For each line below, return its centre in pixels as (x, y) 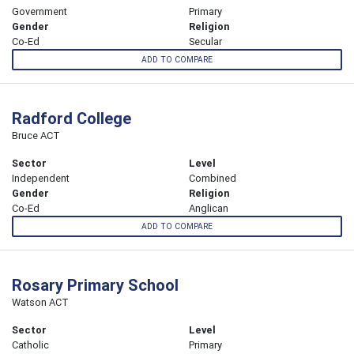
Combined (213, 179)
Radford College (72, 119)
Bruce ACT (36, 136)
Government (40, 11)
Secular (205, 41)
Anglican (209, 209)
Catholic (30, 345)
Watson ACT (40, 303)
